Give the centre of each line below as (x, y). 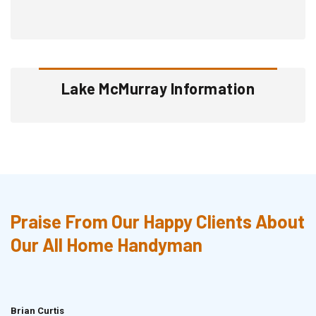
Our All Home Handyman (107, 244)
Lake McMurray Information (158, 88)
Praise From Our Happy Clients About (158, 221)
